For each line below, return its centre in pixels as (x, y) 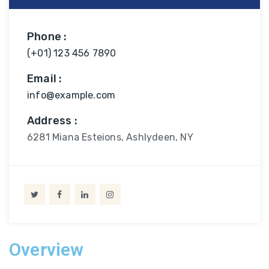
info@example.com (71, 95)
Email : (45, 79)
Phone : (47, 37)
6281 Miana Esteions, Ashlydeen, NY (110, 137)
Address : (52, 121)
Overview (47, 249)
